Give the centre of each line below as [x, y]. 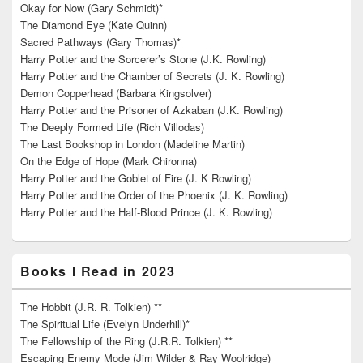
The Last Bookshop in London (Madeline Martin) [132, 143]
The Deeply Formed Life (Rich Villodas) [112, 126]
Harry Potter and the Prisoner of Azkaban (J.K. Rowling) [152, 109]
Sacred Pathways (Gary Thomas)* [100, 41]
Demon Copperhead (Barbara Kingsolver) [116, 92]
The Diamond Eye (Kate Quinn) [94, 24]
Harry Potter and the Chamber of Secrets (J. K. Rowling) [152, 75]
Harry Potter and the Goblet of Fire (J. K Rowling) [136, 177]
